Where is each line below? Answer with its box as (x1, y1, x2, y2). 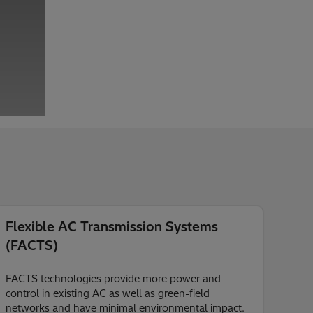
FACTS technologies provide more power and (5, 272, 221, 285)
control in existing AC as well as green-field (5, 287, 210, 300)
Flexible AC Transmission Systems (5, 219, 218, 235)
